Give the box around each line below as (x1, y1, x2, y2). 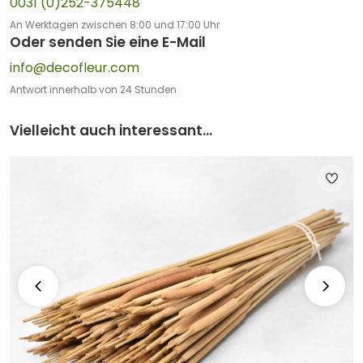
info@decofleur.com (10, 58, 139, 77)
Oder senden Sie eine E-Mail (10, 32, 206, 52)
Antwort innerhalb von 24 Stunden (10, 82, 177, 96)
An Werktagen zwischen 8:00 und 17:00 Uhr (10, 17, 220, 32)
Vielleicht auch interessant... (10, 120, 212, 140)
